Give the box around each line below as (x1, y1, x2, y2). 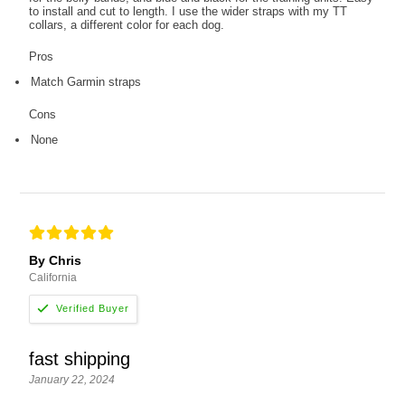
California (29, 270, 78, 284)
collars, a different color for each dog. (29, 17, 225, 32)
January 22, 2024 (29, 372, 116, 386)
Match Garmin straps (31, 74, 142, 89)
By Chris (29, 252, 82, 268)
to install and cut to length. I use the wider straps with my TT (29, 4, 348, 18)
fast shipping (29, 348, 131, 369)
